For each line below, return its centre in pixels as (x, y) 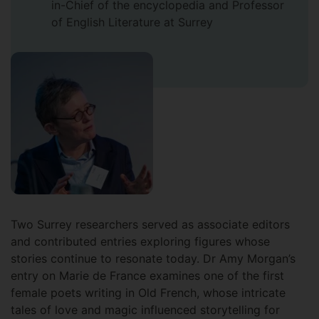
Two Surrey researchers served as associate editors (150, 225)
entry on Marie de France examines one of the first (147, 276)
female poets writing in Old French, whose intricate (148, 293)
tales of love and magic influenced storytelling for (145, 310)
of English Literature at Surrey (132, 22)
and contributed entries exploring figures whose (140, 242)
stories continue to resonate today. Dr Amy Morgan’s (153, 259)
